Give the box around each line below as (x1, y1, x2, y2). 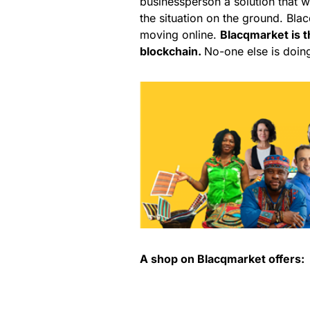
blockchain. (140, 44, 204, 58)
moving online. (140, 27, 220, 42)
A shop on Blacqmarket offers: (140, 252, 304, 266)
